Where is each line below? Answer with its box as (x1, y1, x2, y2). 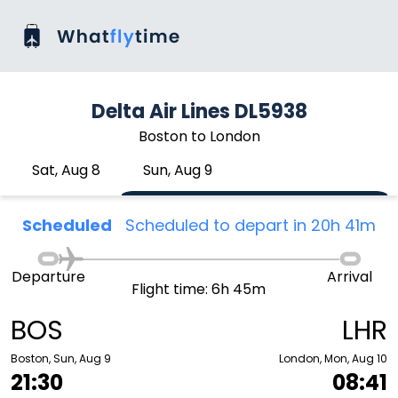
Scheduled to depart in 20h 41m (125, 214, 376, 236)
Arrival (327, 267, 373, 287)
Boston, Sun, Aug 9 (11, 351, 111, 366)
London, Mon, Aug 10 (279, 351, 387, 366)
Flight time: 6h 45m (131, 279, 267, 299)
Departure (11, 267, 85, 287)
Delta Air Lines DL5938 (91, 98, 307, 125)
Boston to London (138, 126, 260, 147)
